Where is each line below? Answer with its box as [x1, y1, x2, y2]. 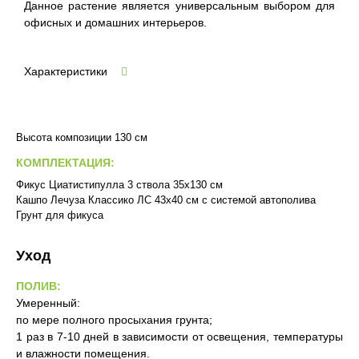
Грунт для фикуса [16, 209, 103, 221]
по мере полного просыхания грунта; [16, 313, 212, 326]
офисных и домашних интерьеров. [24, 16, 207, 29]
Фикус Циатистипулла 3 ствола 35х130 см [16, 179, 223, 191]
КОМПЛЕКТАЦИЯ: [16, 156, 115, 169]
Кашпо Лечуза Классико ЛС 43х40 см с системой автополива [16, 194, 316, 206]
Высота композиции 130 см [16, 131, 147, 143]
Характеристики [24, 65, 107, 78]
